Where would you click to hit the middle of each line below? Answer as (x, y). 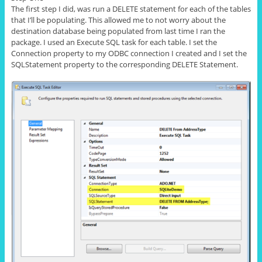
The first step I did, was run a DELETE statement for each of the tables (131, 8)
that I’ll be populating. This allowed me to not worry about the (118, 20)
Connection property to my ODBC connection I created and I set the (129, 53)
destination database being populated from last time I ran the (118, 31)
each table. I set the (182, 42)
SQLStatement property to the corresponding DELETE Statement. (124, 64)
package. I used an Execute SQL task (74, 42)
